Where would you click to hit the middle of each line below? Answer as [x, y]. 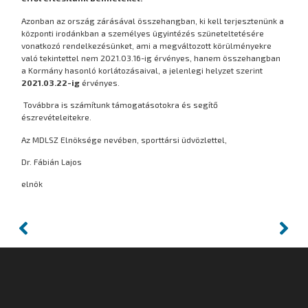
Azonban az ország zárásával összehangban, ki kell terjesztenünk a [153, 20]
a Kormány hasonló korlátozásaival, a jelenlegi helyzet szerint [142, 70]
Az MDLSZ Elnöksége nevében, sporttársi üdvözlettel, [124, 139]
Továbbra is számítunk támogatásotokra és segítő [121, 105]
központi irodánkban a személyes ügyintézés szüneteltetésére [143, 33]
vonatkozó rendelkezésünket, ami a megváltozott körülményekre [147, 45]
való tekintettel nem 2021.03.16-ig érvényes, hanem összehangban [151, 57]
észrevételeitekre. [57, 117]
